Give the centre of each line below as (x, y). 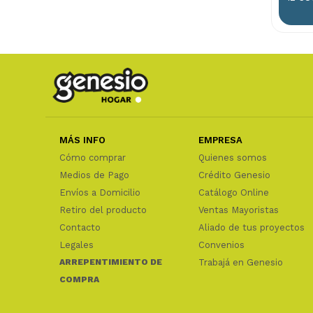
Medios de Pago (94, 175)
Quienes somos (232, 158)
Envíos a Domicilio (100, 193)
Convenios (221, 245)
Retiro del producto (103, 210)
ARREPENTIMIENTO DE (110, 262)
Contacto (80, 228)
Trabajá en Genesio (240, 263)
